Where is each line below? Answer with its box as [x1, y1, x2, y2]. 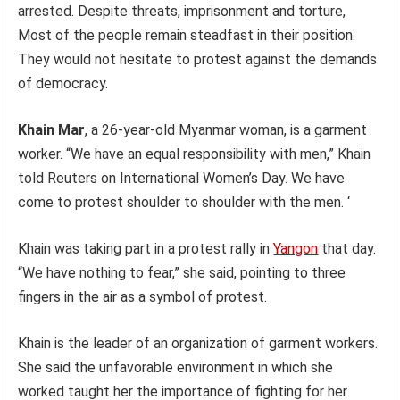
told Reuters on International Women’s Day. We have [18, 170, 346, 187]
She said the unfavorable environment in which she [18, 359, 334, 376]
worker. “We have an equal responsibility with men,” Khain [18, 146, 371, 162]
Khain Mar [18, 121, 86, 138]
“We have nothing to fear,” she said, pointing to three [18, 264, 346, 281]
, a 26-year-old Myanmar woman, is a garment [85, 121, 368, 138]
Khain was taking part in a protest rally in [18, 240, 274, 257]
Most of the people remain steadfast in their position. [18, 27, 356, 44]
